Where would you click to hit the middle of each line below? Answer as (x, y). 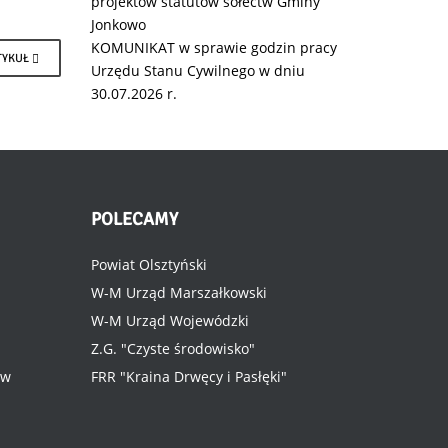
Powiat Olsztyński (149, 264)
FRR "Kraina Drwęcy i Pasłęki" (189, 376)
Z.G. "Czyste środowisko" (173, 348)
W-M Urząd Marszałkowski (179, 292)
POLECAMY (134, 219)
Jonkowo (118, 24)
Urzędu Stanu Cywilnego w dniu (198, 70)
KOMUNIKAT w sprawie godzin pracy (214, 47)
